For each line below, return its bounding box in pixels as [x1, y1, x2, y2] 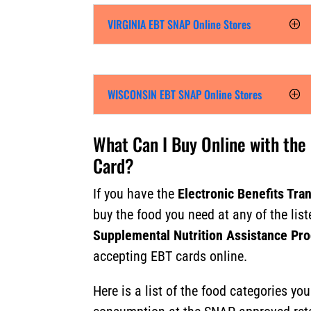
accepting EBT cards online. [93, 247, 248, 264]
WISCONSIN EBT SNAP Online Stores [108, 85, 262, 103]
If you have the [93, 185, 178, 202]
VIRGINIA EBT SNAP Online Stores [108, 15, 251, 33]
